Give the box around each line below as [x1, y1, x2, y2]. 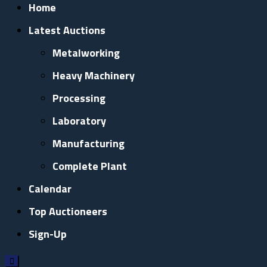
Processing [52, 89, 105, 106]
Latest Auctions [29, 21, 105, 38]
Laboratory [52, 112, 106, 129]
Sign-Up [29, 225, 67, 242]
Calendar [29, 180, 72, 197]
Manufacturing [52, 135, 125, 151]
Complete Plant [52, 157, 127, 174]
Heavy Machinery [52, 67, 135, 83]
